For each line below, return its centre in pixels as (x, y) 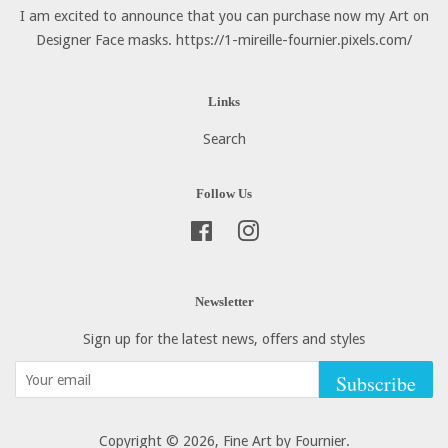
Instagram (292, 231)
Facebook (242, 231)
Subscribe (376, 384)
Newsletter (224, 302)
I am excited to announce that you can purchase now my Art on (224, 15)
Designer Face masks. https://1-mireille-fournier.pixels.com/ (224, 39)
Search (224, 138)
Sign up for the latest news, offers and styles (224, 339)
